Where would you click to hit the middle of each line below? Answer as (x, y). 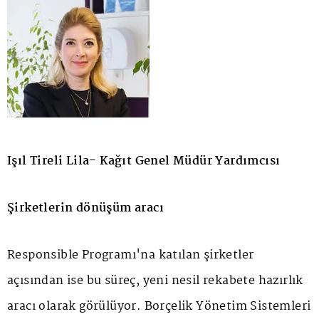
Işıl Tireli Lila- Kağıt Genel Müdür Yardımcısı (144, 161)
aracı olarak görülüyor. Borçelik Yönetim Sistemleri (159, 306)
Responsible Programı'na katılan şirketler (131, 255)
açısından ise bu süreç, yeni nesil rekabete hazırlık (155, 281)
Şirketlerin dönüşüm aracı (85, 208)
